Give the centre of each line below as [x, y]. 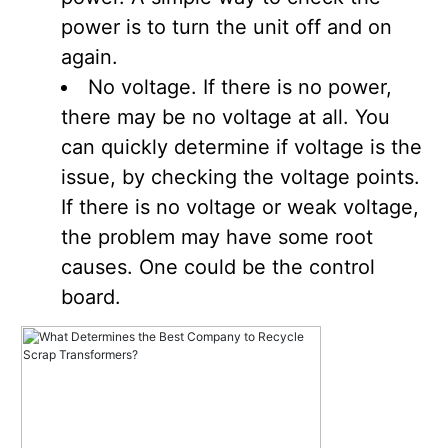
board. [91, 297]
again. [89, 57]
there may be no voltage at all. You [225, 117]
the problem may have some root [217, 237]
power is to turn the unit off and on [226, 27]
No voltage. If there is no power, [240, 87]
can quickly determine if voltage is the [241, 147]
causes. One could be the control [218, 267]
